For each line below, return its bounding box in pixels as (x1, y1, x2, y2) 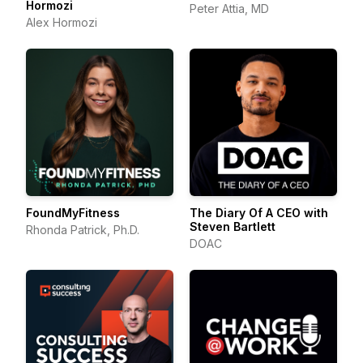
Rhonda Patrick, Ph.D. (26, 223, 139, 237)
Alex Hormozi (26, 15, 97, 29)
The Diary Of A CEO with (190, 206, 328, 220)
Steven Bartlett (190, 220, 275, 233)
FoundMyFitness (26, 206, 120, 220)
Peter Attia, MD (190, 2, 269, 15)
